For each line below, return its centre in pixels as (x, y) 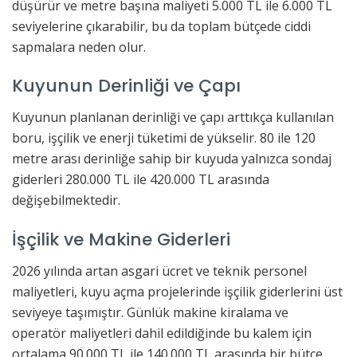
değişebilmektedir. (66, 200)
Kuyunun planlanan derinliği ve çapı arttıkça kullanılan (173, 118)
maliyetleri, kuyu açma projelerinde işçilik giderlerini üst (177, 291)
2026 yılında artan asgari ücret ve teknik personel (159, 271)
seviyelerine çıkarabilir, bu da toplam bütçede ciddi (161, 26)
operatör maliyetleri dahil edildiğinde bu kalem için (162, 333)
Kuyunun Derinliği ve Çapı (126, 86)
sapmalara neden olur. (79, 47)
